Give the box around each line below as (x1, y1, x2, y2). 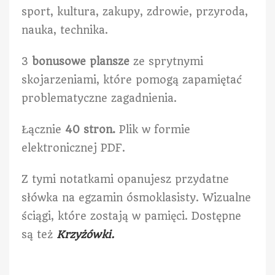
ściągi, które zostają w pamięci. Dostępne (21, 209, 241, 222)
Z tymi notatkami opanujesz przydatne (21, 172, 229, 185)
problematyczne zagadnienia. (21, 91, 177, 104)
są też (21, 228, 56, 241)
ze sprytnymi (133, 55, 203, 68)
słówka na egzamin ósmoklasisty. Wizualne (21, 191, 251, 204)
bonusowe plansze (32, 55, 133, 68)
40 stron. (65, 123, 119, 136)
